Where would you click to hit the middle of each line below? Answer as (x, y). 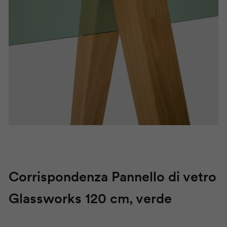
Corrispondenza (60, 177)
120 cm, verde (127, 199)
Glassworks (45, 199)
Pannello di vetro (164, 177)
